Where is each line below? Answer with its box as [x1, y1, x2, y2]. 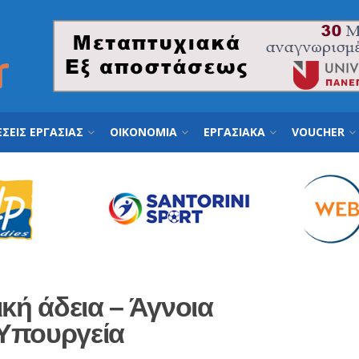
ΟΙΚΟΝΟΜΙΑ [110, 124, 177, 139]
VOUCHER [292, 124, 345, 139]
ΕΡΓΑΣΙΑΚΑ [204, 124, 265, 139]
